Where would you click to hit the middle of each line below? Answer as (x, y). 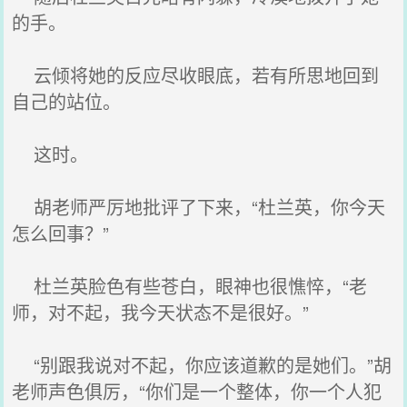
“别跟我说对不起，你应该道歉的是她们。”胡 (202, 365)
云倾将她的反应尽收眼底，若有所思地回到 (196, 75)
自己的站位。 (67, 101)
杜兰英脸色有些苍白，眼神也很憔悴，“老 (190, 286)
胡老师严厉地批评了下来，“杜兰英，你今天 (199, 207)
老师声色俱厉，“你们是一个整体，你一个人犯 (197, 391)
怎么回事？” (61, 233)
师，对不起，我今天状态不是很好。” (161, 312)
